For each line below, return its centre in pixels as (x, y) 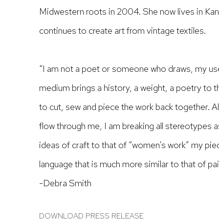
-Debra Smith (65, 183)
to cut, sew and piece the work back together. (125, 107)
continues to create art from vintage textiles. (122, 31)
